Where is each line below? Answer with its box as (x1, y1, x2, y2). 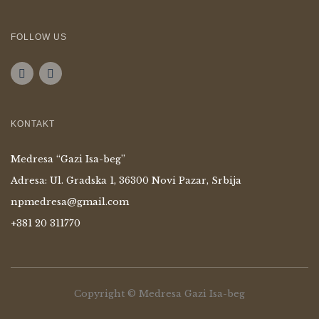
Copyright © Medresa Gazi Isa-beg (74, 288, 245, 300)
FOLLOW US (11, 32, 67, 43)
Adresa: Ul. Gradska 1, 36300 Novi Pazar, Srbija (11, 174, 241, 187)
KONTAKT (11, 119, 55, 130)
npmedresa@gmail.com (11, 196, 129, 209)
